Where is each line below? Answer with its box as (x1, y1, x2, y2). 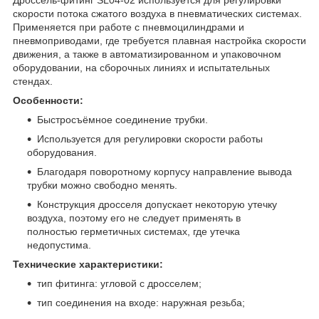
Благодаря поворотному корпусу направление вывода (37, 165, 292, 177)
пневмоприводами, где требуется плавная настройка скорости (13, 34, 306, 46)
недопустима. (27, 239, 91, 251)
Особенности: (13, 94, 83, 106)
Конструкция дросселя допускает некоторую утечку (37, 198, 277, 210)
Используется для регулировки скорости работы (37, 132, 263, 145)
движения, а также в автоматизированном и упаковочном (13, 48, 281, 60)
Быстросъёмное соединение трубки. (37, 113, 208, 125)
